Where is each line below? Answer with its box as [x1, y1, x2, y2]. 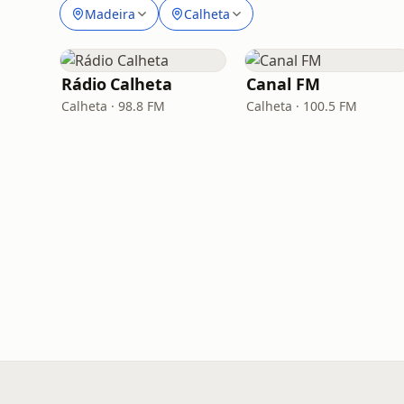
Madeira [85, 5, 135, 23]
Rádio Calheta [61, 73, 172, 95]
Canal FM [246, 73, 320, 95]
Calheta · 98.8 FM [61, 97, 165, 115]
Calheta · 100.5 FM [246, 97, 358, 115]
